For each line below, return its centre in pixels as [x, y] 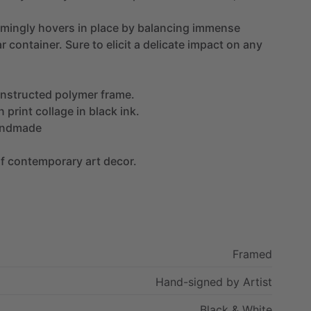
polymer [76, 94]
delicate [164, 44]
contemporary [45, 161]
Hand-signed [189, 281]
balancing [163, 27]
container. [36, 44]
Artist [258, 281]
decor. [120, 161]
